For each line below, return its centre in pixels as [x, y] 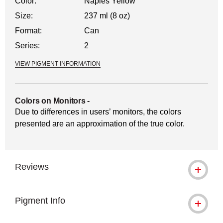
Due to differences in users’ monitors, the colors [98, 112]
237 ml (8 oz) [107, 16]
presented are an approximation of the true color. [100, 124]
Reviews [32, 167]
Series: [27, 46]
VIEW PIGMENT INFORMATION [58, 64]
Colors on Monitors [50, 101]
